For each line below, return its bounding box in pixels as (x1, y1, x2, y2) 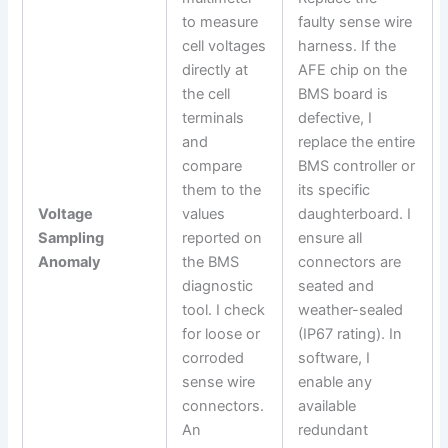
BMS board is (298, 84, 389, 103)
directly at (182, 60, 249, 79)
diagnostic (182, 276, 254, 295)
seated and (298, 276, 375, 295)
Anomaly (38, 252, 102, 271)
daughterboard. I (298, 204, 412, 223)
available (298, 396, 357, 415)
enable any (298, 372, 373, 391)
